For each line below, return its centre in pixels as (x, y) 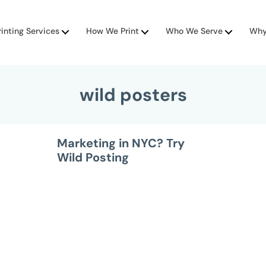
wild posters (133, 94)
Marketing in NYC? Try (121, 143)
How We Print (113, 31)
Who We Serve (194, 31)
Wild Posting (93, 157)
